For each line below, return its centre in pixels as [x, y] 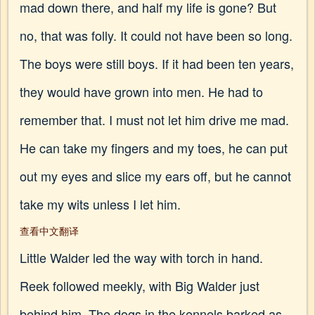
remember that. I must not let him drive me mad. [154, 120]
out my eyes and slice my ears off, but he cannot [155, 176]
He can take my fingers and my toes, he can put [154, 148]
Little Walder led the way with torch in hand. [141, 257]
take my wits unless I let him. [100, 204]
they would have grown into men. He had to [141, 91]
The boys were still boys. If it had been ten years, [157, 63]
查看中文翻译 [49, 231]
